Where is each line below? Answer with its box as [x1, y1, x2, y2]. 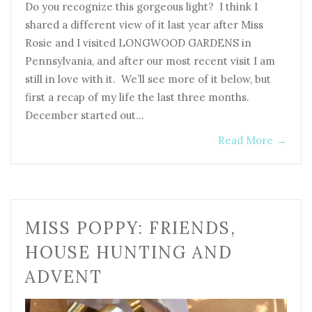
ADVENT [25, 265, 102, 288]
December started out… [25, 108, 144, 122]
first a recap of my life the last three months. [25, 90, 249, 104]
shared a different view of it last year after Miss [25, 17, 263, 31]
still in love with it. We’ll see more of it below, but [25, 72, 271, 86]
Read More [218, 133, 273, 147]
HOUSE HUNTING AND [25, 241, 233, 263]
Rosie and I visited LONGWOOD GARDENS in [25, 36, 251, 49]
